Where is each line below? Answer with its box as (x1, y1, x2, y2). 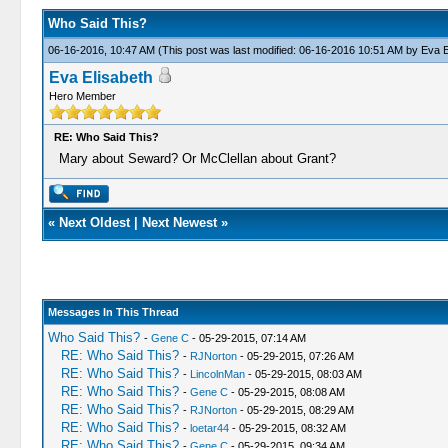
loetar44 (189, 422, 229, 434)
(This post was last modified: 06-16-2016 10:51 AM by (157, 44, 421, 56)
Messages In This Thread (47, 306, 179, 318)
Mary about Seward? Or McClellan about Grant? (58, 151, 336, 166)
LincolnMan (189, 368, 245, 380)
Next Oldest (58, 215, 130, 230)
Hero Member (48, 90, 116, 102)
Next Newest (141, 215, 217, 230)
